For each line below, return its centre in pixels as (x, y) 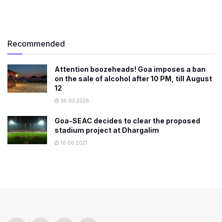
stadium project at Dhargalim (107, 130)
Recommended (36, 43)
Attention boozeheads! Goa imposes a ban (130, 69)
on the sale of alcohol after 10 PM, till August (133, 78)
